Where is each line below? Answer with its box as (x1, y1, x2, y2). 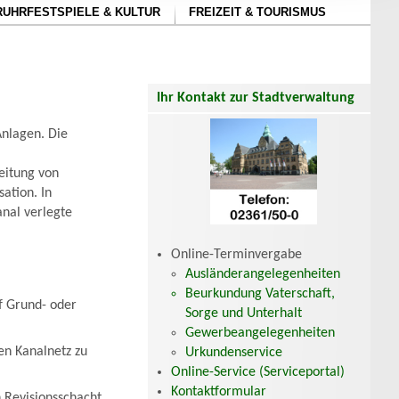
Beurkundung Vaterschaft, (185, 286, 335, 301)
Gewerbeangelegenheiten (185, 325, 335, 340)
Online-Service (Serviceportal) (171, 364, 345, 379)
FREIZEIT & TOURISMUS (189, 5, 326, 19)
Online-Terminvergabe (171, 247, 302, 262)
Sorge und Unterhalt (185, 305, 302, 321)
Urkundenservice (185, 345, 282, 360)
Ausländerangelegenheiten (185, 266, 340, 281)
